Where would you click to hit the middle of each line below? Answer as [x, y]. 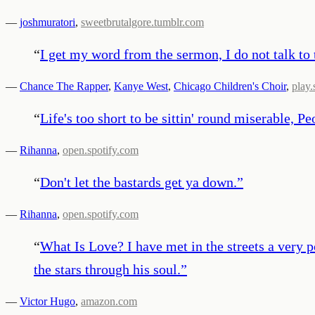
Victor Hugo [47, 301]
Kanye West [141, 86]
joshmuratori [47, 22]
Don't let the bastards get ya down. [139, 182]
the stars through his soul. [107, 269]
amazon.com [109, 301]
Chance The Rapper [64, 86]
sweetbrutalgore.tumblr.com [142, 22]
